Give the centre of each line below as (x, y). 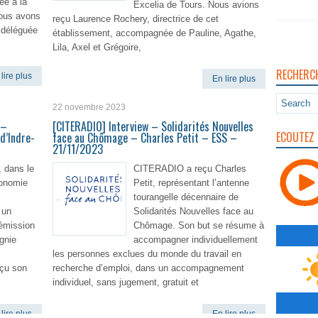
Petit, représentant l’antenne (191, 183)
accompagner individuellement (196, 240)
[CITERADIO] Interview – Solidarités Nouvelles (153, 126)
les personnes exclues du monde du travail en (147, 254)
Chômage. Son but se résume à (199, 225)
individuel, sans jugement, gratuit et (126, 282)
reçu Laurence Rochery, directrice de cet (136, 19)
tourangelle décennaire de (186, 197)
